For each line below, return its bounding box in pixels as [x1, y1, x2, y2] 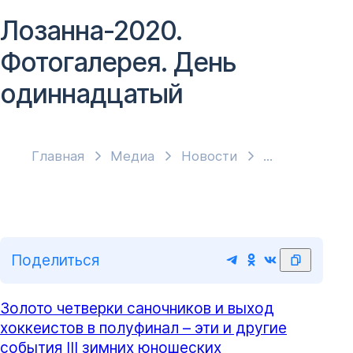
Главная [32, 148, 84, 165]
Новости [180, 148, 237, 165]
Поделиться [11, 250, 100, 269]
